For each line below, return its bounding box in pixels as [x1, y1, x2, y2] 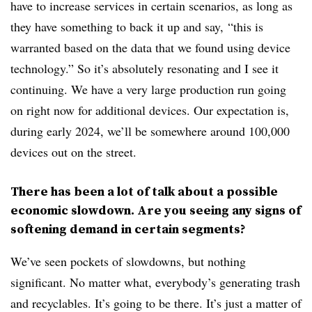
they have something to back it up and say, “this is [10, 17, 263, 35]
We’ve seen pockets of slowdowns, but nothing [10, 252, 246, 270]
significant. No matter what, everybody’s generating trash [10, 273, 300, 290]
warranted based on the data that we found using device [10, 38, 290, 56]
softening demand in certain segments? [10, 219, 246, 237]
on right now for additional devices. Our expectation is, [10, 101, 289, 118]
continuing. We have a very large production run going [10, 80, 286, 97]
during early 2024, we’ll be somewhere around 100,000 [10, 122, 290, 139]
